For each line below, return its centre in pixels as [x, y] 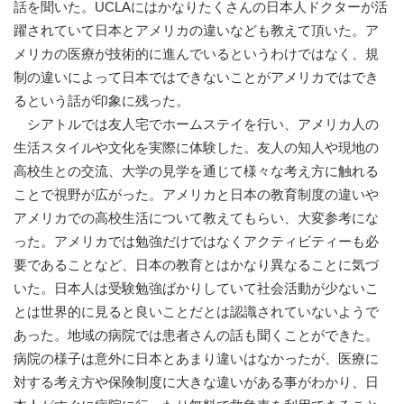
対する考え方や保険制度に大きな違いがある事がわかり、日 [196, 382]
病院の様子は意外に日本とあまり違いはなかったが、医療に [196, 359]
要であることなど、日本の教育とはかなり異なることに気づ [196, 265]
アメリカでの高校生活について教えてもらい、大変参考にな [196, 218]
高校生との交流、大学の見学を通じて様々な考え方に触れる [196, 171]
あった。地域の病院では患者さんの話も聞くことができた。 [196, 335]
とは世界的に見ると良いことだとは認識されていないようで [196, 312]
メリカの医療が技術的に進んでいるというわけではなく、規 [196, 54]
